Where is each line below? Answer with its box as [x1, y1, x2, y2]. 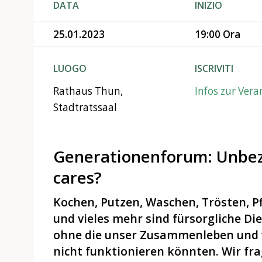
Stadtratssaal [53, 101, 117, 115]
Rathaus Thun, [53, 84, 123, 98]
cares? [53, 167, 102, 189]
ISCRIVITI [195, 62, 234, 75]
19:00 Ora [195, 27, 241, 41]
